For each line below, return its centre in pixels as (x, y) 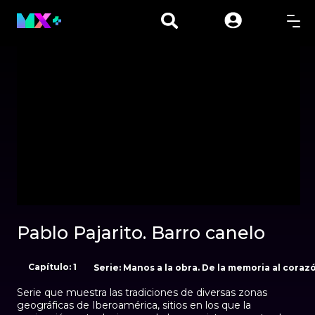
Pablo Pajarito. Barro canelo (141, 232)
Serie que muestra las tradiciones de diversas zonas (142, 292)
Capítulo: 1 (52, 266)
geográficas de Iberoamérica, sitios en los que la (134, 305)
